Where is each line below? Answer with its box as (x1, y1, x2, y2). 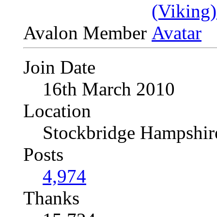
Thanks (23, 187, 79, 209)
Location (23, 100, 91, 122)
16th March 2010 (43, 78, 175, 100)
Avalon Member (23, 22, 152, 44)
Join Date (23, 57, 95, 78)
